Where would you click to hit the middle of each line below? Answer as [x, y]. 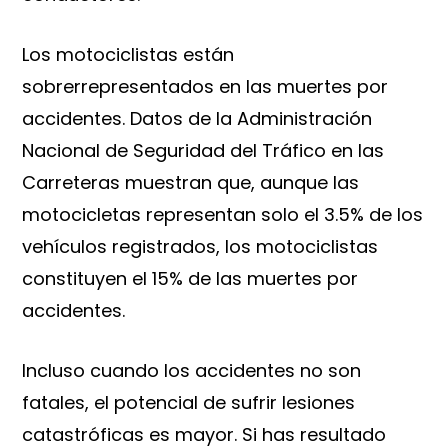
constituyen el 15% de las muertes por [190, 279]
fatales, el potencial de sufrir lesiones [189, 403]
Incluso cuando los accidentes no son [192, 371]
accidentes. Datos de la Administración [197, 119]
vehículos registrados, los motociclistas [200, 247]
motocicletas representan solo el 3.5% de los [223, 215]
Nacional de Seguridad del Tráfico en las [203, 151]
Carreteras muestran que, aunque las [191, 183]
